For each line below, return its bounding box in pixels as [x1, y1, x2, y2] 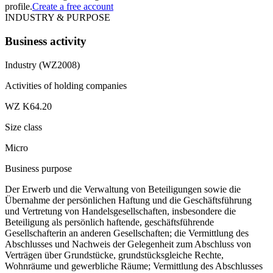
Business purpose [5, 163, 72, 174]
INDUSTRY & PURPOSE [5, 12, 110, 23]
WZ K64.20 [5, 101, 52, 112]
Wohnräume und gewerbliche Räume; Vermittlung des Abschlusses [5, 260, 263, 271]
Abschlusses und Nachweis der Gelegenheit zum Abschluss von [5, 238, 251, 249]
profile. [5, 1, 32, 12]
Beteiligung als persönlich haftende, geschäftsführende [5, 216, 214, 227]
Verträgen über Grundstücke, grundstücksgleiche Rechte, [5, 249, 224, 260]
